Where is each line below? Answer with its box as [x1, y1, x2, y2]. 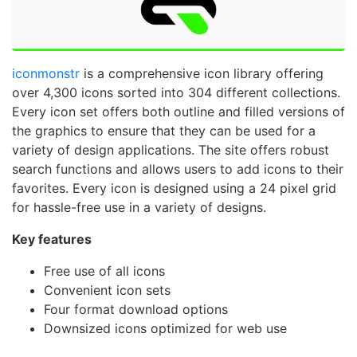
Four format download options [44, 301, 228, 318]
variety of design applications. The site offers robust [12, 142, 329, 159]
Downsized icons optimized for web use [44, 320, 287, 337]
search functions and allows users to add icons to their [12, 161, 343, 178]
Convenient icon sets [44, 282, 171, 299]
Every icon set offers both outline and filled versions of [12, 104, 345, 120]
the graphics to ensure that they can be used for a [12, 123, 316, 139]
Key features [12, 231, 92, 248]
